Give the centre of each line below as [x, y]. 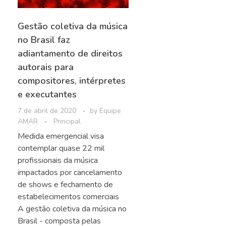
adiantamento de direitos [70, 54]
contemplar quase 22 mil [61, 149]
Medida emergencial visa [61, 136]
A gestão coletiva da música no [72, 209]
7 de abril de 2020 [47, 111]
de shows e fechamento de [65, 185]
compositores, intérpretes [72, 81]
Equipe [110, 111]
